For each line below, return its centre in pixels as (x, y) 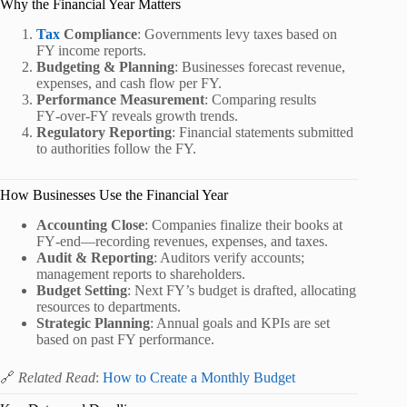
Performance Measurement (120, 100)
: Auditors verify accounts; (229, 257)
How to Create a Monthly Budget (199, 377)
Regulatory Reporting (104, 133)
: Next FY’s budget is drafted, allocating (242, 290)
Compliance (99, 35)
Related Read (57, 377)
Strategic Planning (93, 323)
